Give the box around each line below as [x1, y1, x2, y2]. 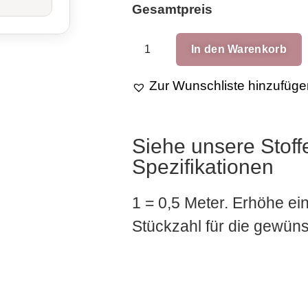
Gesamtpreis [132, 2, 212, 17]
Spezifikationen [132, 155, 274, 178]
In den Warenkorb [191, 43, 287, 56]
